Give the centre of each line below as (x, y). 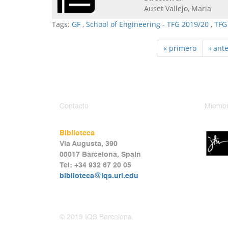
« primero (180, 48)
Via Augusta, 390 (89, 144)
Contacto (74, 106)
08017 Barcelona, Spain (100, 154)
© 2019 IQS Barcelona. (97, 217)
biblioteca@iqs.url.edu (99, 176)
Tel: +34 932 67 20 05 (95, 165)
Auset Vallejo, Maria (178, 8)
